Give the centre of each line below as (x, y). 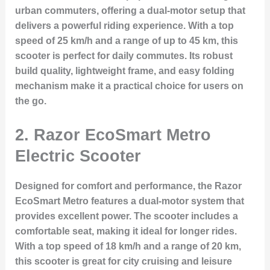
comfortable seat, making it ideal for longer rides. (126, 231)
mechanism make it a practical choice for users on (129, 86)
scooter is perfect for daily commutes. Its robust (124, 55)
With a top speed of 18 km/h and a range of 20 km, (128, 246)
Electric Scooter (78, 155)
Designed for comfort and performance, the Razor (128, 186)
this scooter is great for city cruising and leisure (123, 261)
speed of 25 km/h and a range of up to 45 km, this (126, 40)
